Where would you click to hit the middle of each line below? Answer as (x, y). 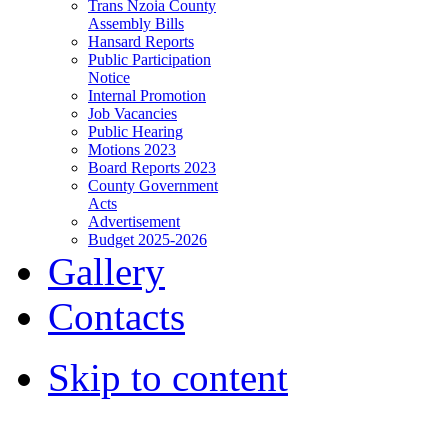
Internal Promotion (147, 95)
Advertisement (134, 221)
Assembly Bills (136, 23)
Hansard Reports (141, 41)
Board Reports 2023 (152, 167)
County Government (153, 185)
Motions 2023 (132, 149)
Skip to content (168, 377)
